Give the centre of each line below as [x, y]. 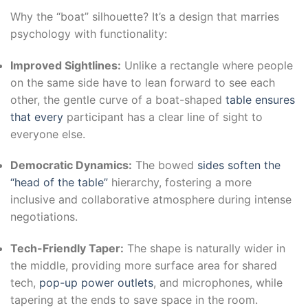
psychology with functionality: [89, 33]
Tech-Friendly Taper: [67, 249]
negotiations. [44, 217]
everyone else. [48, 134]
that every [37, 117]
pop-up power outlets [96, 283]
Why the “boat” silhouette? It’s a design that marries [145, 16]
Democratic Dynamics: [71, 165]
